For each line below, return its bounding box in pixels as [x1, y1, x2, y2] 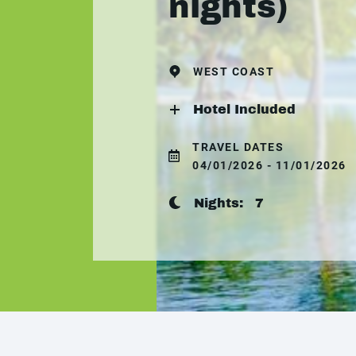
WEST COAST [193, 64, 274, 78]
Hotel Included [193, 102, 296, 116]
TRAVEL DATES [192, 140, 284, 153]
